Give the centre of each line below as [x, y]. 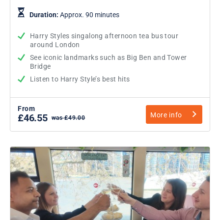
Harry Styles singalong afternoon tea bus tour [104, 36]
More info [166, 115]
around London [55, 44]
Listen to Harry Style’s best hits [80, 79]
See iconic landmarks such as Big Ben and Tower [109, 57]
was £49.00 [68, 118]
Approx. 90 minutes [90, 14]
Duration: [45, 14]
